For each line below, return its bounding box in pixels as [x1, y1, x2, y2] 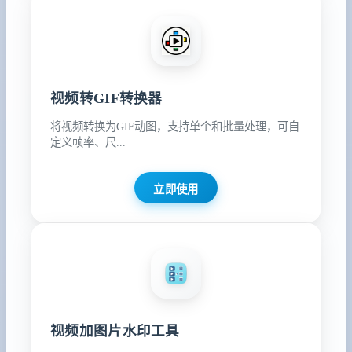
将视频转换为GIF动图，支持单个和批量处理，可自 [50, 119, 299, 133]
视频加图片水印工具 [50, 322, 180, 339]
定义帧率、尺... [50, 135, 126, 148]
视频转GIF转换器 [50, 90, 163, 107]
